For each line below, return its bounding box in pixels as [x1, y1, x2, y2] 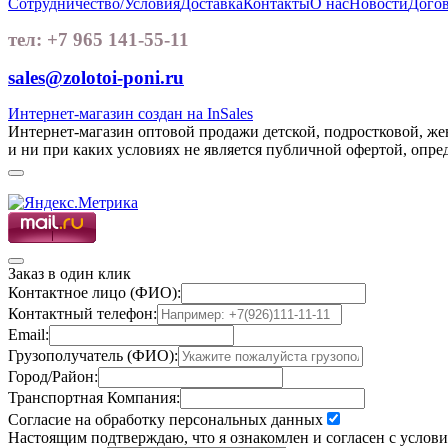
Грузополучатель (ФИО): [8, 346, 178, 364]
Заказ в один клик [8, 264, 131, 282]
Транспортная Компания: [8, 388, 180, 406]
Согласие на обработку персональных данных [8, 410, 323, 428]
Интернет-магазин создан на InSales [8, 104, 253, 122]
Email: [8, 325, 49, 343]
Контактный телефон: [8, 304, 157, 322]
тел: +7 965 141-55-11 [8, 28, 189, 50]
